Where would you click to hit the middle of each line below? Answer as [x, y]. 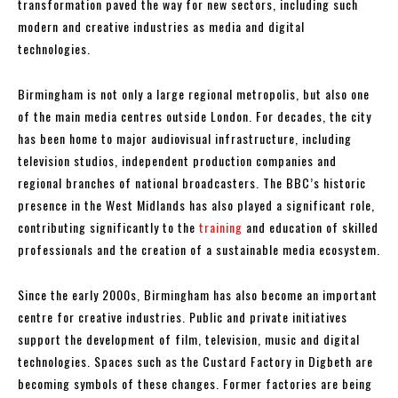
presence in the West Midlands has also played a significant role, [196, 205]
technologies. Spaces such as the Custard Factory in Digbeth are [195, 362]
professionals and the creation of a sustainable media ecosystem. [199, 250]
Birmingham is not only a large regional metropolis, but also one [194, 94]
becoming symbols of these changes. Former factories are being [195, 384]
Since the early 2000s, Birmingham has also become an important [198, 295]
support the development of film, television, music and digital [189, 339]
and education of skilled [310, 227]
